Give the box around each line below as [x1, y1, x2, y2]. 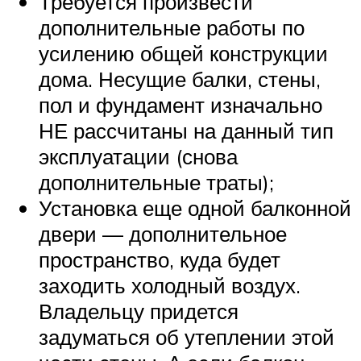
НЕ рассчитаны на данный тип [39, 117, 334, 143]
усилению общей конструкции [39, 39, 328, 66]
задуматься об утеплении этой [39, 323, 334, 350]
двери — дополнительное [39, 220, 287, 247]
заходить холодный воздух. [39, 272, 301, 298]
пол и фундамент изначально [39, 91, 322, 118]
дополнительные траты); [39, 168, 274, 195]
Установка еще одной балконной [39, 194, 351, 221]
